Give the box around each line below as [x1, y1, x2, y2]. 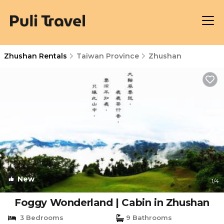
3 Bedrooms [16, 213, 63, 221]
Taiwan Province [76, 51, 139, 60]
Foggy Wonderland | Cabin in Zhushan [14, 196, 209, 208]
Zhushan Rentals [4, 51, 69, 60]
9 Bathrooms [124, 213, 172, 221]
